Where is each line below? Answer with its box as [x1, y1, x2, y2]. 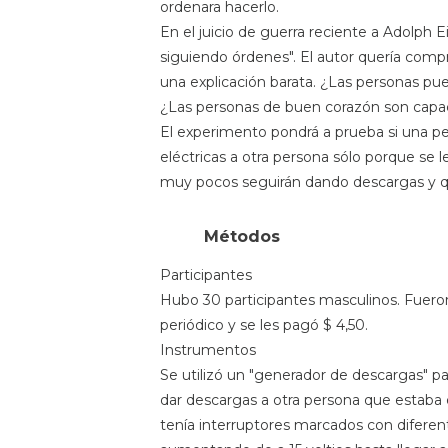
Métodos [204, 226, 280, 246]
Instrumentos [160, 340, 256, 359]
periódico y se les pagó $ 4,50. [160, 315, 368, 334]
